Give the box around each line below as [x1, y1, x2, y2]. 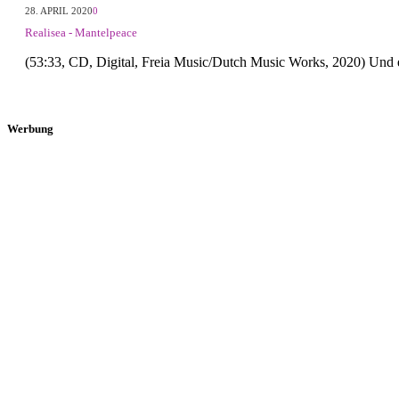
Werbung [7, 121, 53, 135]
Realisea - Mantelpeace [25, 25, 137, 39]
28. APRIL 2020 [25, 4, 93, 16]
